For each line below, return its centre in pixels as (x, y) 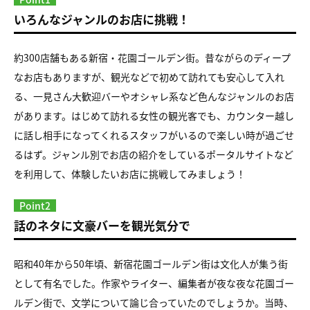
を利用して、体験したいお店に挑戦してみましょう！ (130, 174)
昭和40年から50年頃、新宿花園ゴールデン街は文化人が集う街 (151, 264)
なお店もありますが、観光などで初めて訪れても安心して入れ (149, 77)
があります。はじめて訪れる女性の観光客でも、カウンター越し (154, 116)
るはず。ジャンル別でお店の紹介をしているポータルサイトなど (154, 155)
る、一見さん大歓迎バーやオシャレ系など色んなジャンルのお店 (154, 97)
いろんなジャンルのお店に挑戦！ (102, 19)
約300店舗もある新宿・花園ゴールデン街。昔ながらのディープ (152, 58)
